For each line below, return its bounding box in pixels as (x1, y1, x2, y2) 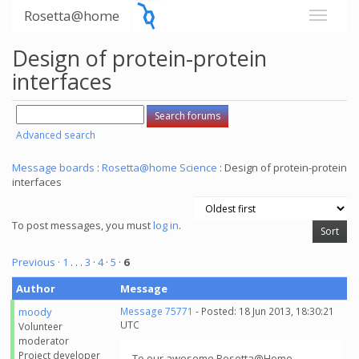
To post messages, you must (12, 218, 153, 232)
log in (153, 218, 179, 232)
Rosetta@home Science (102, 160, 217, 175)
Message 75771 (120, 305, 193, 318)
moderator (18, 334, 69, 348)
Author (16, 281, 55, 296)
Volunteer (18, 320, 63, 333)
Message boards (12, 160, 95, 175)
